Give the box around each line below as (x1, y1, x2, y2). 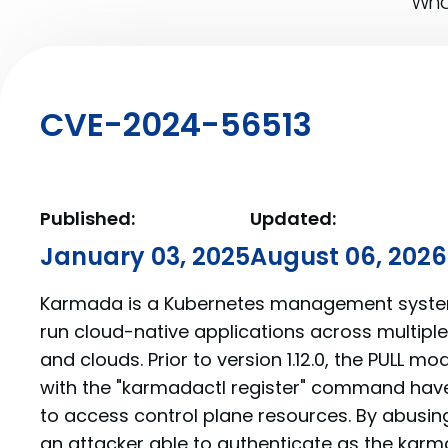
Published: (40, 206, 135, 231)
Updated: (250, 206, 336, 231)
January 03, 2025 (40, 240, 250, 273)
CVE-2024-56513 (40, 101, 312, 147)
